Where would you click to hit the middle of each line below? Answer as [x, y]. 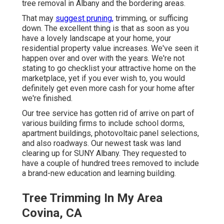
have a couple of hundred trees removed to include [110, 163]
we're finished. [47, 98]
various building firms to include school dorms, [103, 123]
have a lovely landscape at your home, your [96, 38]
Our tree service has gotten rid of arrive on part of [108, 113]
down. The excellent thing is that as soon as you [105, 28]
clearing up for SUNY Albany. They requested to [104, 153]
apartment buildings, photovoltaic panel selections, [110, 133]
